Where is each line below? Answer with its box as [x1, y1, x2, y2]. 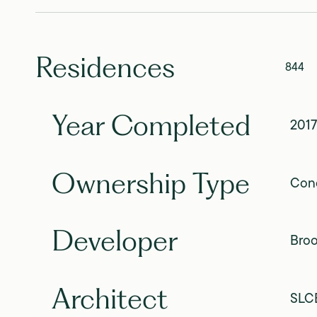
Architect [51, 281, 168, 316]
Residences [35, 50, 175, 84]
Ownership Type [51, 165, 250, 200]
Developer [51, 223, 178, 258]
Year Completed [51, 107, 250, 142]
